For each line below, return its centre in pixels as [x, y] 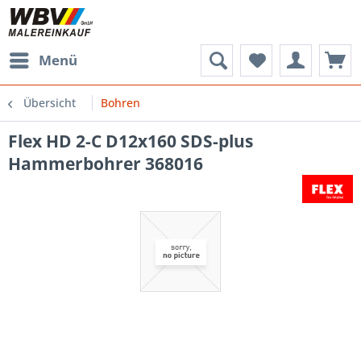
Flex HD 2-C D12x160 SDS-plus [131, 141]
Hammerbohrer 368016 [106, 164]
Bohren [120, 103]
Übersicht [50, 103]
